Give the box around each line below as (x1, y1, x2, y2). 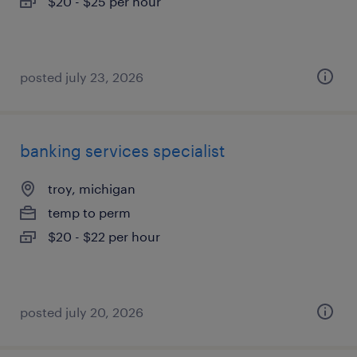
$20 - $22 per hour (48, 229, 160, 244)
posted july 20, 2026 (20, 304, 143, 320)
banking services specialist (20, 141, 225, 160)
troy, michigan (48, 181, 135, 196)
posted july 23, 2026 (20, 69, 143, 84)
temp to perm (48, 205, 131, 220)
